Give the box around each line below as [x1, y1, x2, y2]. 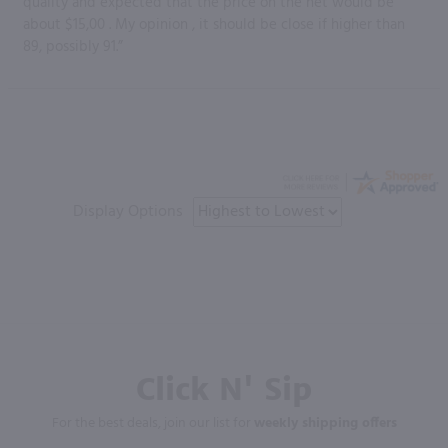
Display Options [73, 198, 183, 225]
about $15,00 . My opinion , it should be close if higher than [23, 12, 405, 37]
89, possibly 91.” [23, 34, 123, 59]
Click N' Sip [136, 369, 312, 408]
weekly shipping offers [253, 411, 397, 435]
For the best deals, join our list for [51, 411, 254, 435]
